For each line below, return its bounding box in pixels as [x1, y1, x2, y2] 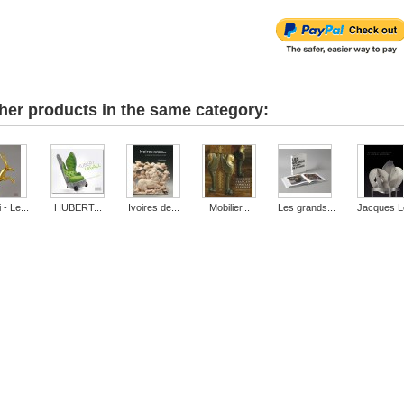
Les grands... [278, 202, 335, 213]
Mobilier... [208, 202, 250, 213]
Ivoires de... [127, 202, 179, 213]
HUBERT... [53, 202, 102, 213]
